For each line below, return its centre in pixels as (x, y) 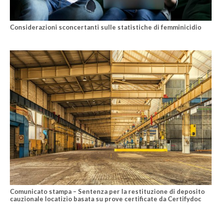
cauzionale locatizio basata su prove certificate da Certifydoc (105, 199)
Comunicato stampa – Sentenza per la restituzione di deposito (107, 192)
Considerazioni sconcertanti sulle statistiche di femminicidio (105, 27)
